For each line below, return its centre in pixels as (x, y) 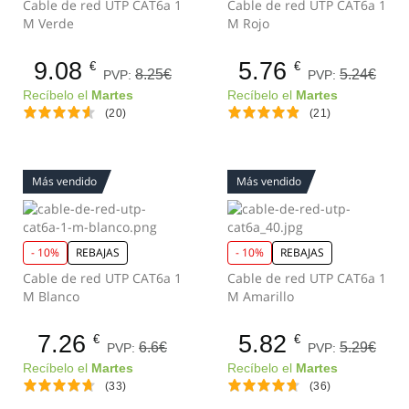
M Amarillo (261, 296)
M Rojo (248, 23)
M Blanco (51, 296)
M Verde (48, 23)
